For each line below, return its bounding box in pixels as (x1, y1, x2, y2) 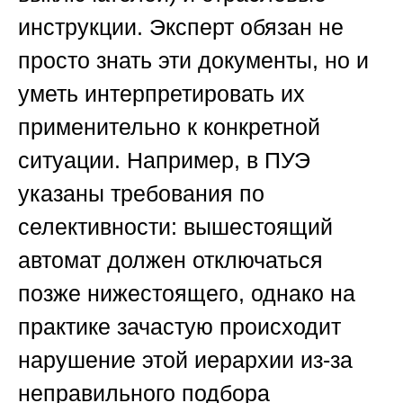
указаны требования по (18, 181, 264, 207)
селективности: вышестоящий (18, 214, 333, 240)
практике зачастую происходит (18, 314, 341, 340)
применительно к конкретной (18, 114, 320, 140)
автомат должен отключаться (18, 247, 323, 273)
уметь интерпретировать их (18, 81, 305, 107)
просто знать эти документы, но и (18, 48, 369, 74)
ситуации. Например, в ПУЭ (18, 148, 310, 174)
